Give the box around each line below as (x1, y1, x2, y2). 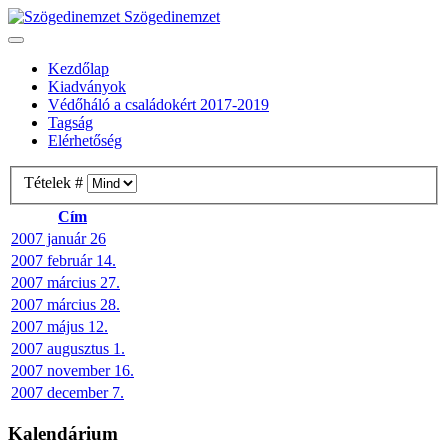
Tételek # (24, 173, 87, 191)
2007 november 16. (11, 361, 134, 379)
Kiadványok (48, 78, 126, 95)
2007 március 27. (11, 273, 120, 291)
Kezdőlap (48, 60, 109, 77)
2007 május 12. (11, 317, 108, 335)
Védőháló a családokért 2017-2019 (48, 96, 269, 113)
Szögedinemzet (124, 8, 220, 25)
